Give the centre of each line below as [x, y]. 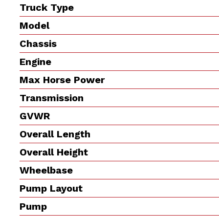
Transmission [52, 98]
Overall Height [54, 152]
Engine [36, 61]
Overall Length [55, 134]
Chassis [38, 43]
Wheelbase [46, 170]
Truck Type [47, 7]
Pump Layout [51, 188]
